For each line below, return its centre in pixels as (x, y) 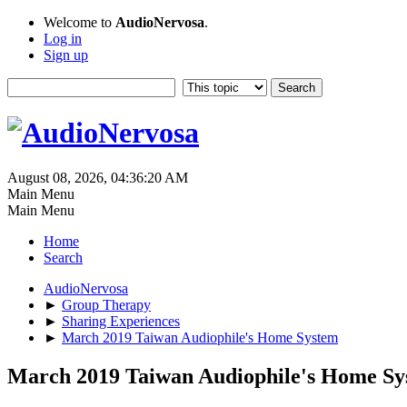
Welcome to (79, 22)
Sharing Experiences (121, 321)
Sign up (66, 55)
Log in (63, 39)
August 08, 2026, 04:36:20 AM (98, 177)
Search (63, 257)
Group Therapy (106, 304)
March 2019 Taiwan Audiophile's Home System (200, 337)
